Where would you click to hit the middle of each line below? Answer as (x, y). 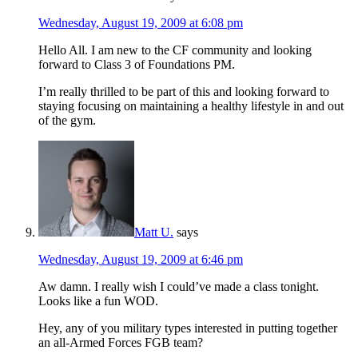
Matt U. (154, 233)
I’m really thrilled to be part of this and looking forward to (184, 92)
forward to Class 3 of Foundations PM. (137, 65)
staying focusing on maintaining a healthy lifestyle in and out (191, 106)
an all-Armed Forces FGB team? (121, 343)
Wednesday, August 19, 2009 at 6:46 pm (141, 260)
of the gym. (67, 121)
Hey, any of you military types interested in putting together (188, 328)
